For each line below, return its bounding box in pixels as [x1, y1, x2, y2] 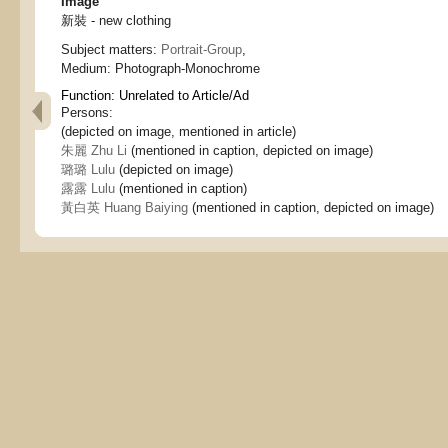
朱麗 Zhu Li [61, 143, 127, 158]
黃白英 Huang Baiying [61, 200, 188, 215]
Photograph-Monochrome [115, 61, 260, 76]
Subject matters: [61, 42, 161, 57]
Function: [61, 88, 119, 103]
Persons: [61, 105, 113, 120]
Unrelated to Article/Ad [119, 88, 249, 103]
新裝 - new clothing [61, 13, 171, 28]
